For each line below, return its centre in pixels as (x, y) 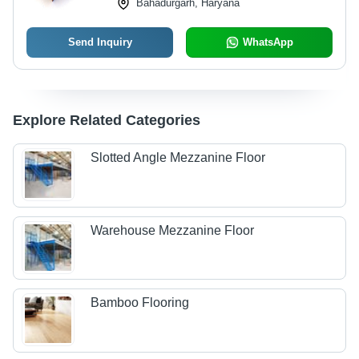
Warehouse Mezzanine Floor (173, 230)
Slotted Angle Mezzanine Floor (178, 158)
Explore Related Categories (107, 120)
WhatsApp (268, 42)
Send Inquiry (100, 42)
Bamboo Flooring (140, 303)
